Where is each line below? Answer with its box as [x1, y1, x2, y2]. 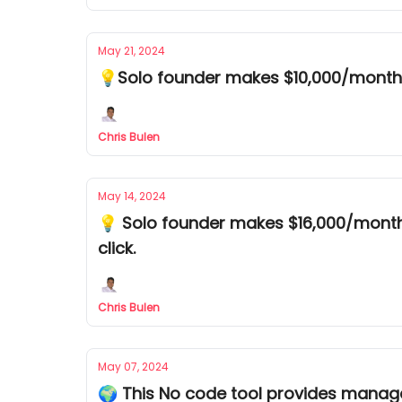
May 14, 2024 [98, 188, 166, 204]
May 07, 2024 [98, 359, 169, 374]
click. [98, 237, 135, 259]
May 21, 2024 [98, 43, 165, 58]
